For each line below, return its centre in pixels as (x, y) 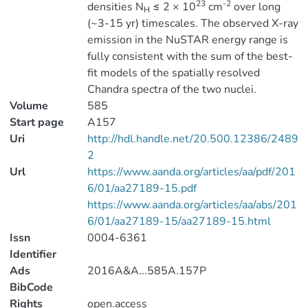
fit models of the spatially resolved (173, 73)
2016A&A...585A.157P (146, 271)
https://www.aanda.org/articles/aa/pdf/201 (191, 172)
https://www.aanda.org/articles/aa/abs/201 (192, 205)
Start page (37, 122)
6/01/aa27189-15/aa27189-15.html (179, 221)
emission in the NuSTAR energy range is (187, 40)
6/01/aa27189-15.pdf (142, 188)
